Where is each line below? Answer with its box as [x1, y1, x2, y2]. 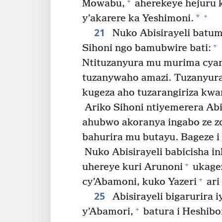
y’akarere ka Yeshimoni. [82, 13, 194, 25]
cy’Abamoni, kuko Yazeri [82, 176, 197, 188]
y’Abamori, [82, 206, 133, 218]
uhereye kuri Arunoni [82, 162, 183, 173]
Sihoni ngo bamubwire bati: [82, 43, 211, 55]
